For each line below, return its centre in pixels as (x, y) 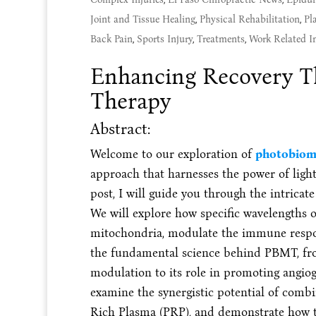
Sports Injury (164, 39)
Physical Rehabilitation (249, 20)
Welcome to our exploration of (172, 154)
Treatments (220, 39)
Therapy (130, 102)
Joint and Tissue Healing (142, 20)
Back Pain (111, 39)
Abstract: (120, 129)
